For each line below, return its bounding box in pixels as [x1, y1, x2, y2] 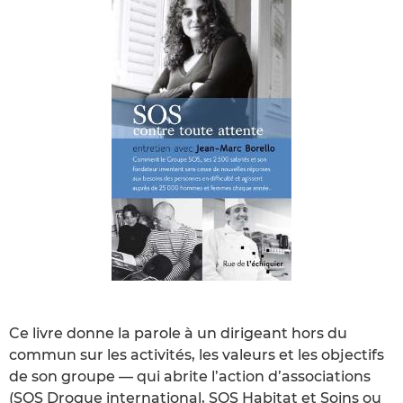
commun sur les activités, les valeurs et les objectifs [9, 345, 384, 363]
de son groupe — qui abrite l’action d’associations [9, 367, 371, 385]
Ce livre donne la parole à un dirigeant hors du [9, 324, 347, 342]
